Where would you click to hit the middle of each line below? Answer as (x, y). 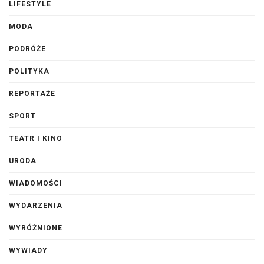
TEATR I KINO (36, 138)
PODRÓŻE (27, 49)
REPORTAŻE (32, 93)
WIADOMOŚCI (36, 183)
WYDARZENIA (36, 205)
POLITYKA (29, 71)
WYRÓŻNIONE (36, 228)
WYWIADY (28, 250)
